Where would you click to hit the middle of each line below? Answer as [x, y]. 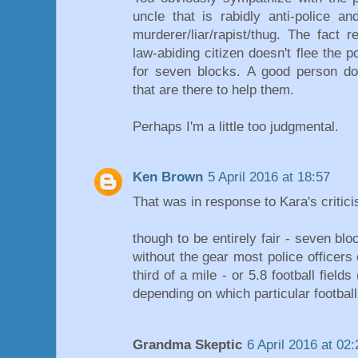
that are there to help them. [213, 90]
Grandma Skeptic [187, 344]
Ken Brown [168, 177]
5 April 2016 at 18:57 [269, 177]
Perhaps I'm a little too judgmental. [236, 127]
